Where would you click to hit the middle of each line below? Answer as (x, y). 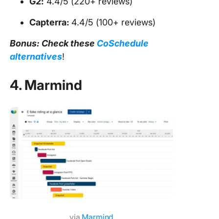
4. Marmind (46, 85)
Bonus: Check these (53, 43)
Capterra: (50, 22)
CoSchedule (123, 43)
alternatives (36, 56)
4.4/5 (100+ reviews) (113, 22)
